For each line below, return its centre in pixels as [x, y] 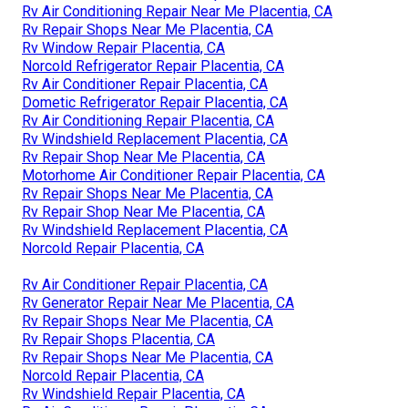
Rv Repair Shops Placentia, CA [118, 340]
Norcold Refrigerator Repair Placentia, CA [153, 66]
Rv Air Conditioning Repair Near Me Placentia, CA [177, 12]
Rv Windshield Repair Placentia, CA [133, 394]
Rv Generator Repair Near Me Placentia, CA [158, 303]
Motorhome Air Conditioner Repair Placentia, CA [173, 176]
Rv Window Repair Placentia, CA [123, 48]
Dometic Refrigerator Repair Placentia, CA [155, 103]
